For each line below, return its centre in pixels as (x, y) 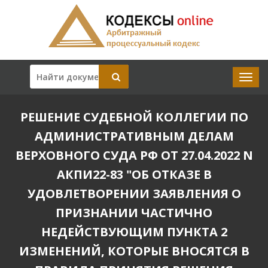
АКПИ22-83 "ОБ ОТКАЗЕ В (134, 174)
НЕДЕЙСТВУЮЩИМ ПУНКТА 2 (134, 232)
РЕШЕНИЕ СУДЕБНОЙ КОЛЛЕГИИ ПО (134, 117)
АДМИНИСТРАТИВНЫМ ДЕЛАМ (134, 136)
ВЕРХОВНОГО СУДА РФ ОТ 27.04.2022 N (134, 155)
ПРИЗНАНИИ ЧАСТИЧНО (134, 213)
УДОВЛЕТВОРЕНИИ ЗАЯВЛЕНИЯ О (134, 194)
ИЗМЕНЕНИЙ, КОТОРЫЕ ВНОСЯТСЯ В (134, 251)
